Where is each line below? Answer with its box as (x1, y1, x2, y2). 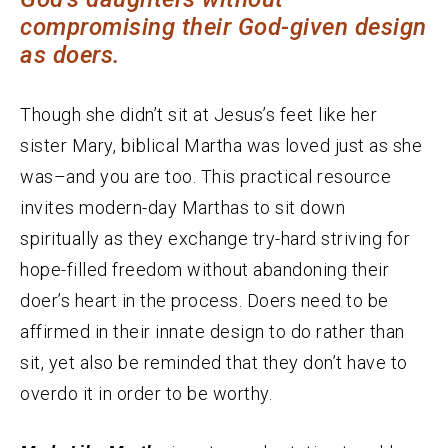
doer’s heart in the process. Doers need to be (20, 290, 389, 312)
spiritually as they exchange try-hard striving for (20, 228, 410, 250)
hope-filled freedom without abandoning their (20, 259, 389, 281)
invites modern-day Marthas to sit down (20, 197, 345, 219)
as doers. (20, 41, 120, 70)
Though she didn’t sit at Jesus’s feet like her (20, 104, 377, 126)
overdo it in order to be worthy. (20, 383, 272, 405)
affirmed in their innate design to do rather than (20, 321, 405, 343)
